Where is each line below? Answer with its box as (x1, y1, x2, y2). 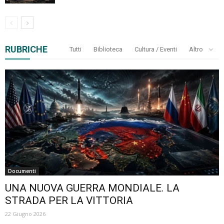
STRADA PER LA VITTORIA (5, 194, 133, 206)
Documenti (8, 167, 36, 174)
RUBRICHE (5, 44, 47, 55)
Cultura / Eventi (134, 45, 177, 53)
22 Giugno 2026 (5, 209, 45, 217)
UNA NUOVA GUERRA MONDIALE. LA (5, 181, 179, 194)
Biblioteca (93, 45, 122, 53)
